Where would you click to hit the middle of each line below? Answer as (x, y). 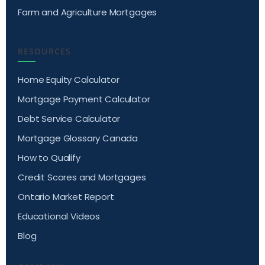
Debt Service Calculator (69, 118)
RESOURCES (45, 51)
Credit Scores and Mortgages (82, 177)
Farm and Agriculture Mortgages (88, 12)
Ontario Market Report (66, 196)
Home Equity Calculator (69, 79)
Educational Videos (59, 216)
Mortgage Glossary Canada (78, 138)
